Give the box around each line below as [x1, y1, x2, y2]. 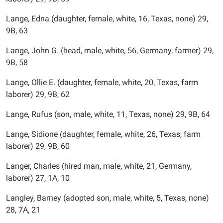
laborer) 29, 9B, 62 [6, 90, 70, 99]
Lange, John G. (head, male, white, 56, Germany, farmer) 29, [6, 46, 214, 55]
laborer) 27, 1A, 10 [6, 173, 70, 183]
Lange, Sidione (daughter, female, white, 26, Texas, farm [6, 129, 201, 139]
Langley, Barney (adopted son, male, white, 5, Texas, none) [6, 193, 209, 203]
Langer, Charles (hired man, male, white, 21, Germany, [6, 161, 192, 171]
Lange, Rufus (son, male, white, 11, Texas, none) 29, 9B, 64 [6, 110, 210, 119]
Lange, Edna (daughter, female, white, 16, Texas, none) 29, [6, 14, 208, 23]
